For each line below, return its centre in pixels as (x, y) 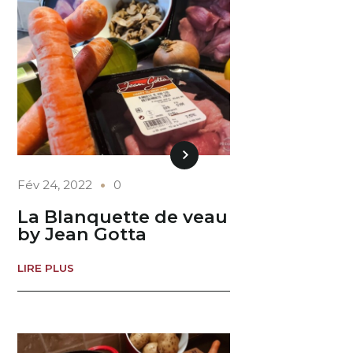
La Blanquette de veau (123, 217)
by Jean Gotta (82, 234)
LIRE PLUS (46, 268)
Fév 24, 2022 (55, 184)
